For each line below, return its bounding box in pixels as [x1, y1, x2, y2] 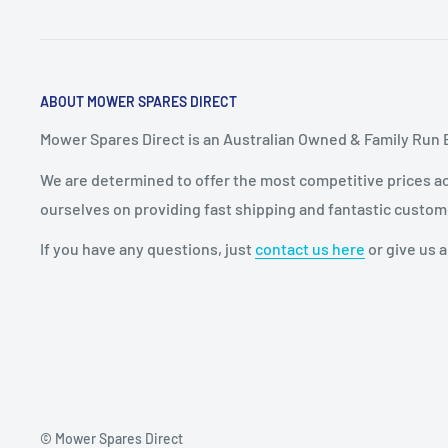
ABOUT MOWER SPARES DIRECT [40, 92, 237, 110]
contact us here [255, 238, 365, 258]
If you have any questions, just [40, 238, 255, 258]
